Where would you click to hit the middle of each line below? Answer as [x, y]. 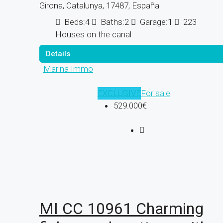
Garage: [154, 22]
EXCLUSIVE [119, 93]
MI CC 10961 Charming [121, 208]
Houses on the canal [93, 35]
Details [58, 54]
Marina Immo [68, 69]
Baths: [112, 22]
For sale [155, 93]
